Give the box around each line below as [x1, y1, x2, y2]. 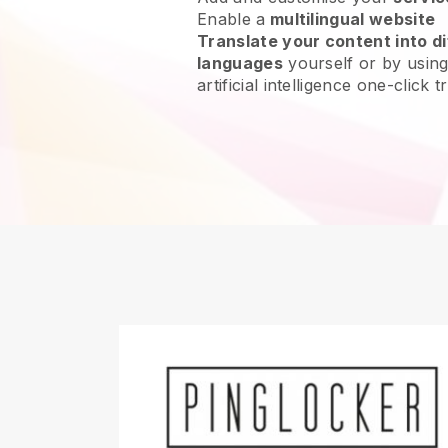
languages [197, 53, 283, 73]
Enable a [197, 9, 266, 29]
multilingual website [265, 9, 440, 29]
